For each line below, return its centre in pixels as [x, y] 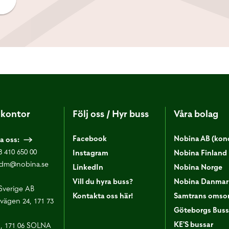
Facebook [90, 139]
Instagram [91, 153]
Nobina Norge [198, 167]
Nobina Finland [200, 153]
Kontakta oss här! [103, 196]
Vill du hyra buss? [103, 181]
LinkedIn [88, 167]
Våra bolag [196, 114]
